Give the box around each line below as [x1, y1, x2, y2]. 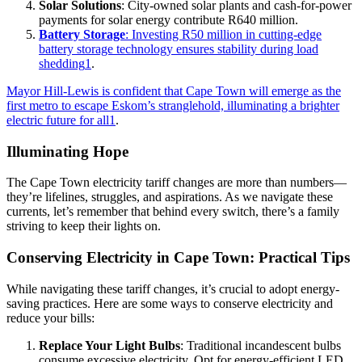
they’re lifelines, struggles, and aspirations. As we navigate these [6, 190, 333, 204]
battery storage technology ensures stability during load [39, 41, 318, 56]
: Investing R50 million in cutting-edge [125, 27, 322, 41]
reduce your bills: [6, 310, 95, 325]
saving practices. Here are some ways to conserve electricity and [6, 296, 333, 310]
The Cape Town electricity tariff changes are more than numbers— [6, 175, 347, 190]
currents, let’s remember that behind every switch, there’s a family [6, 204, 339, 219]
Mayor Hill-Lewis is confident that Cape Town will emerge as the [6, 83, 341, 98]
